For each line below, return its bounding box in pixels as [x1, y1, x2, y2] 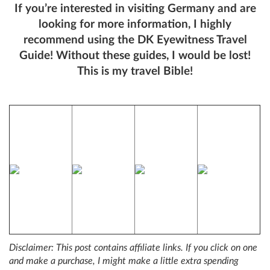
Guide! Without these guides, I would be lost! [19, 50, 251, 62]
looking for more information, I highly [39, 19, 231, 31]
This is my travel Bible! [77, 66, 193, 78]
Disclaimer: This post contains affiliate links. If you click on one [9, 243, 257, 253]
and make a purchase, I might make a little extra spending [9, 256, 239, 266]
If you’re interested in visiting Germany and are [14, 3, 256, 15]
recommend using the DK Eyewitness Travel [23, 34, 247, 46]
